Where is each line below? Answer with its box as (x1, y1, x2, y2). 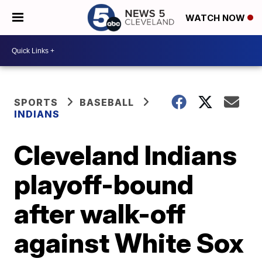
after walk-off (14, 197, 186, 230)
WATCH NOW (185, 12, 247, 24)
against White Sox (14, 226, 244, 259)
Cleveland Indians (14, 139, 237, 171)
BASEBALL (80, 96, 135, 108)
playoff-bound (14, 168, 194, 201)
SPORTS (14, 96, 58, 108)
